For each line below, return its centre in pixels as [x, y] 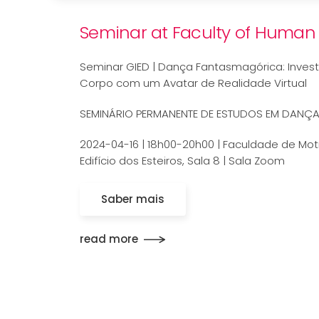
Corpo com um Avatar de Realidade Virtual [193, 83]
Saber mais [133, 199]
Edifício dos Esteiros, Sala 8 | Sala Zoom [182, 160]
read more [109, 239]
